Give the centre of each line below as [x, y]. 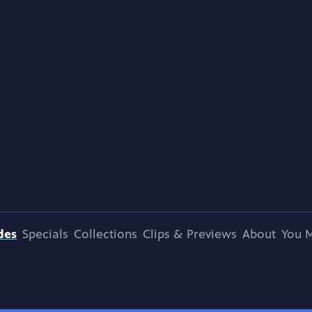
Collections [106, 234]
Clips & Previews [190, 234]
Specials [45, 234]
